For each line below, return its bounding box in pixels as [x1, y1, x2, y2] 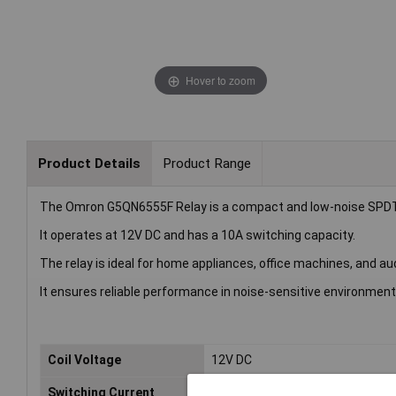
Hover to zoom [185, 72, 255, 88]
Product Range [162, 155, 251, 171]
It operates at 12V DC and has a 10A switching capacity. [40, 228, 355, 243]
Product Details [37, 155, 141, 171]
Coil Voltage [48, 353, 121, 368]
